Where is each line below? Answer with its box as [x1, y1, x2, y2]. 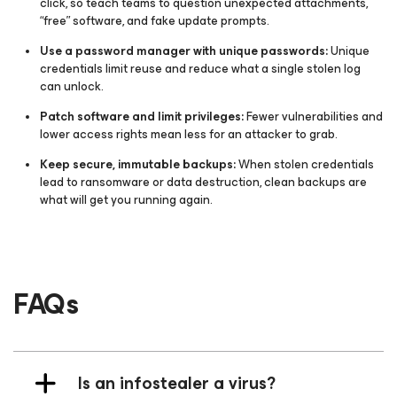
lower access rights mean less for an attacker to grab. [40, 124, 338, 144]
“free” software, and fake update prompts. [40, 11, 269, 31]
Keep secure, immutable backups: [40, 154, 238, 175]
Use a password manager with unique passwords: [40, 41, 331, 61]
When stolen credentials [238, 154, 374, 175]
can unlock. [40, 76, 104, 97]
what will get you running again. [40, 190, 213, 210]
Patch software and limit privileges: [40, 106, 246, 127]
